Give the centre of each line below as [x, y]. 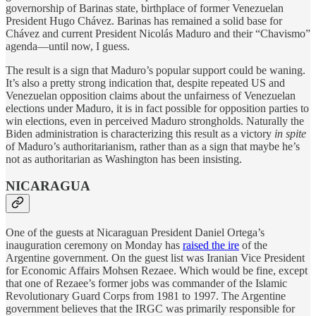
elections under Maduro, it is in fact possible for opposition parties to [157, 108]
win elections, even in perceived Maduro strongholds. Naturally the [155, 121]
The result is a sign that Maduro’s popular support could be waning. [156, 70]
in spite [290, 133]
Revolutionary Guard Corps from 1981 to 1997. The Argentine [146, 296]
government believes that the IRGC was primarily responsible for [150, 308]
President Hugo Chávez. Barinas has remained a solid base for [144, 20]
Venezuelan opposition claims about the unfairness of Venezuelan [151, 95]
